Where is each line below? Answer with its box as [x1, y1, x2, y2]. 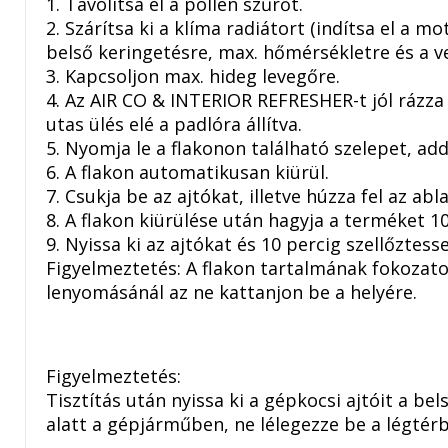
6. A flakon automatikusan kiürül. [46, 159, 329, 184]
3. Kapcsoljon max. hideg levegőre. [46, 63, 340, 88]
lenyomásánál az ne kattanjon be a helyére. [46, 279, 417, 304]
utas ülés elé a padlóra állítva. [46, 111, 302, 136]
